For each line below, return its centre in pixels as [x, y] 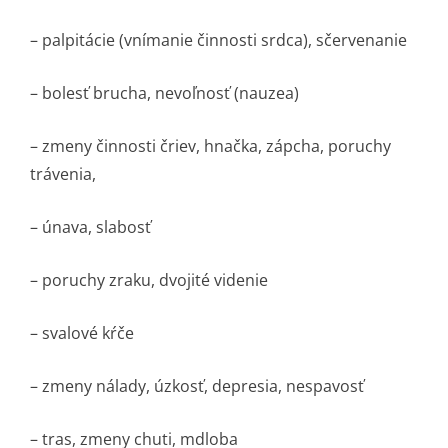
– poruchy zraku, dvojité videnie [149, 280]
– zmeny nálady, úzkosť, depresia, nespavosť [197, 386]
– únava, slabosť [90, 227]
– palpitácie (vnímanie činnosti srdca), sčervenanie [218, 40]
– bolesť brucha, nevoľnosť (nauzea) [164, 93]
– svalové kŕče [82, 333]
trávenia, [63, 174]
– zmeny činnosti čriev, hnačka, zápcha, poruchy [210, 146]
